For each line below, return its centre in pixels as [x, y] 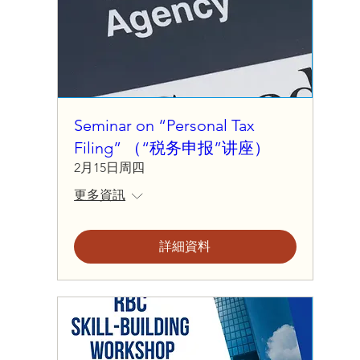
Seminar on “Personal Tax [165, 125]
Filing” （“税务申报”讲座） [172, 147]
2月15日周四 [110, 167]
